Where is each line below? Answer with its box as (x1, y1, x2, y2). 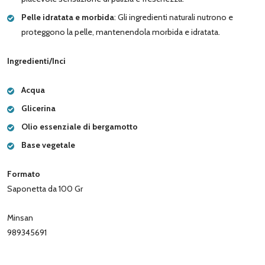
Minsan (7, 212, 33, 223)
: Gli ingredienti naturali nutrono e (114, 11, 233, 22)
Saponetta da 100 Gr (7, 183, 83, 194)
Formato (7, 168, 40, 179)
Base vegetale (21, 139, 75, 150)
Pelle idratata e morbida (21, 11, 114, 22)
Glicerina (21, 102, 56, 114)
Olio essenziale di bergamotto (21, 121, 138, 132)
